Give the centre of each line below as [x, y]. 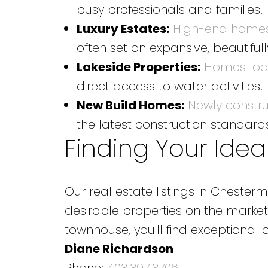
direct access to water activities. [169, 86]
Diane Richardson [119, 249]
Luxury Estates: [123, 28]
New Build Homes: [130, 105]
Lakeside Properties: [138, 67]
